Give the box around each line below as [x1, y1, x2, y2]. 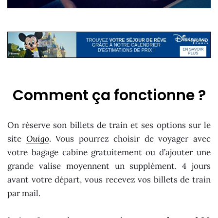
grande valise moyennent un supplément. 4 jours [7, 161, 211, 172]
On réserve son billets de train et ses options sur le [7, 120, 211, 131]
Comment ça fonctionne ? [12, 85, 206, 106]
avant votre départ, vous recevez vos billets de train [7, 174, 211, 185]
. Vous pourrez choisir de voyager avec [49, 133, 211, 145]
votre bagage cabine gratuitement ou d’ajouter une [7, 147, 211, 158]
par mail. [7, 188, 40, 199]
